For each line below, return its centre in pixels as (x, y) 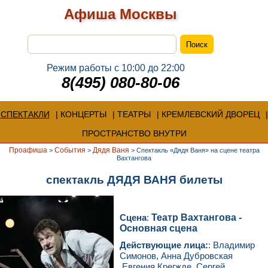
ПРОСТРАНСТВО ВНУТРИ (134, 133)
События (70, 150)
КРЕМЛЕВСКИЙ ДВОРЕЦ (210, 114)
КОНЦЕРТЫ (83, 114)
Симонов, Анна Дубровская (176, 256)
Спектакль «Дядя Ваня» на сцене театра (198, 150)
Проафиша (28, 150)
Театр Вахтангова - (197, 217)
